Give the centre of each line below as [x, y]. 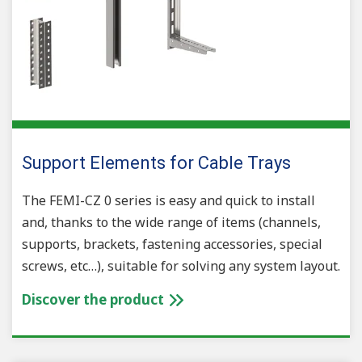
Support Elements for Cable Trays [156, 163]
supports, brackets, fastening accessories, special [172, 244]
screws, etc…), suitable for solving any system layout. [181, 266]
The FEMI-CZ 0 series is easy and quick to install [168, 201]
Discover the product [95, 300]
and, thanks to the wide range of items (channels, [171, 223]
